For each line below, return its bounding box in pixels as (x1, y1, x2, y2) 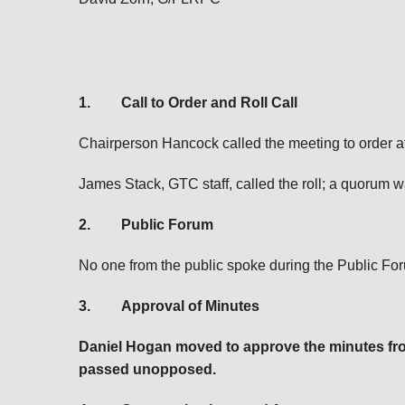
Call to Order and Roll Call (121, 95, 297, 110)
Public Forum (121, 217, 213, 232)
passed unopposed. (79, 362, 216, 377)
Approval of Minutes (121, 298, 259, 314)
